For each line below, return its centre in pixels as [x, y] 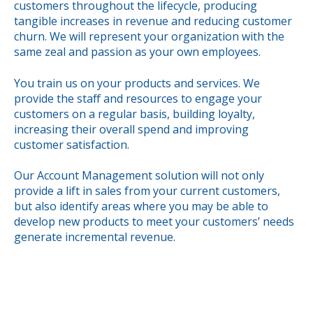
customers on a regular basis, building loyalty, [134, 114]
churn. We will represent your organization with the [149, 37]
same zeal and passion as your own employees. [137, 52]
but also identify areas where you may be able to [141, 206]
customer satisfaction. [72, 144]
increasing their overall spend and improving [131, 129]
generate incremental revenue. [95, 237]
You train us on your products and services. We [137, 83]
